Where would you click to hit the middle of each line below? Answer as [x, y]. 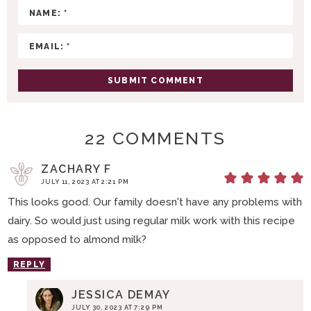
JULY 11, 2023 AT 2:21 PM [85, 182]
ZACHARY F [76, 169]
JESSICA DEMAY [121, 295]
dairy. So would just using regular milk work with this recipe [151, 221]
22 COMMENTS [155, 138]
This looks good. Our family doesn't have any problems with [155, 202]
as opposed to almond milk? [77, 240]
